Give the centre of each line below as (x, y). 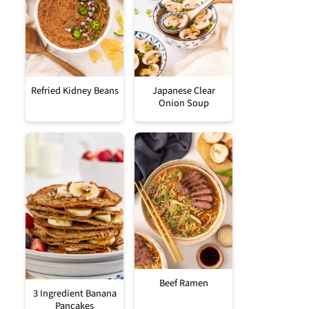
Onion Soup (183, 103)
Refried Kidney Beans (74, 90)
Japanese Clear (183, 90)
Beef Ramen (183, 283)
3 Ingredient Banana (74, 294)
